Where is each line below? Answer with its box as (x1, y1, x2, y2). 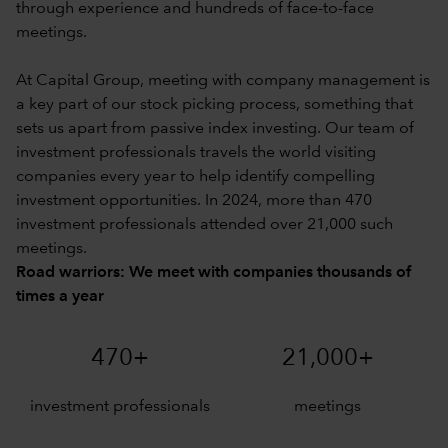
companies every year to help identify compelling (16, 168, 375, 185)
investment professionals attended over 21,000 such (16, 216, 393, 233)
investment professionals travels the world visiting (16, 144, 376, 161)
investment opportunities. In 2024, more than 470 (16, 192, 372, 209)
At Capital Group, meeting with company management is (16, 72, 430, 89)
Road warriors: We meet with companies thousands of (16, 264, 411, 281)
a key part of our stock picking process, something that (16, 96, 413, 113)
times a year (16, 288, 104, 305)
